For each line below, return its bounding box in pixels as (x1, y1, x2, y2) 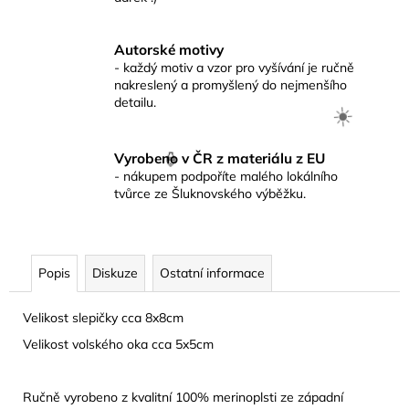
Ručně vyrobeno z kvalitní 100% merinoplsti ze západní (23, 388, 343, 405)
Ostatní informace (160, 264, 265, 281)
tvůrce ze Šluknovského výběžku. (114, 185, 306, 203)
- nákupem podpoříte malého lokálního (114, 168, 338, 185)
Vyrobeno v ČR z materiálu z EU (114, 150, 325, 168)
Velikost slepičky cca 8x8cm (23, 309, 184, 326)
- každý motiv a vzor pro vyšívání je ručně (114, 58, 354, 76)
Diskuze (92, 264, 138, 281)
